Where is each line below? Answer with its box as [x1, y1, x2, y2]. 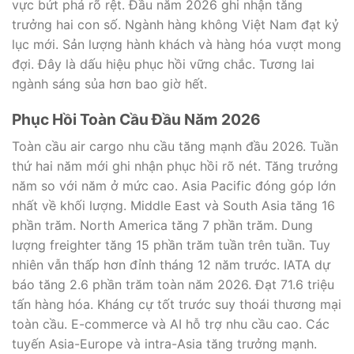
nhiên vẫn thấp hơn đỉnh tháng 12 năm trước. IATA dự [12, 257, 330, 273]
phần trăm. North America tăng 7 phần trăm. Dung [12, 217, 313, 234]
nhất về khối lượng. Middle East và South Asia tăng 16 [12, 198, 335, 214]
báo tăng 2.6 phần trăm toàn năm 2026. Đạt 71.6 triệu [12, 277, 334, 293]
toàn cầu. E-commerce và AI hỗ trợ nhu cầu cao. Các [12, 316, 330, 333]
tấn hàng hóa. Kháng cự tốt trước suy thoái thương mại [12, 296, 341, 313]
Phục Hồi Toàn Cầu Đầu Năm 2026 [12, 110, 261, 130]
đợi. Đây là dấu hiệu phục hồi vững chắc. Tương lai [12, 55, 314, 72]
